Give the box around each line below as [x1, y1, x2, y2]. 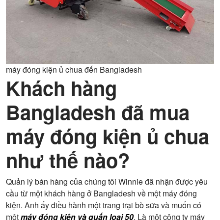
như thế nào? [6, 146, 130, 174]
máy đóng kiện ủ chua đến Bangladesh [6, 64, 142, 75]
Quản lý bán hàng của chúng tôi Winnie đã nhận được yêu [6, 176, 208, 187]
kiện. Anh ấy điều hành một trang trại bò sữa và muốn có [6, 199, 201, 211]
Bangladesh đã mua [6, 98, 190, 126]
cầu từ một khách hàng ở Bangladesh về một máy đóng [6, 188, 197, 199]
